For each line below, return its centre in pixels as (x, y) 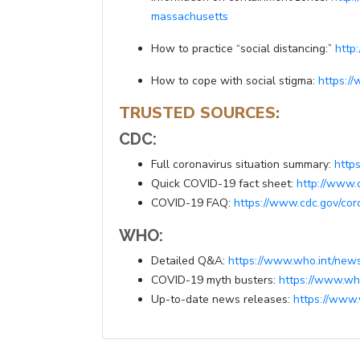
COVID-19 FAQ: (192, 203)
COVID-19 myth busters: (215, 280)
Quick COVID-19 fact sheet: (224, 184)
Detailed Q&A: (190, 261)
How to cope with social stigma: (235, 81)
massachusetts (190, 17)
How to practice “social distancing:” (243, 49)
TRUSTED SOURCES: (199, 113)
